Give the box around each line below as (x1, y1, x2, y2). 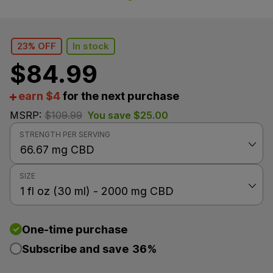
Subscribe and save (22, 243, 131, 255)
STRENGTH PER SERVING (19, 130, 110, 139)
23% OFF (16, 40, 56, 52)
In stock (73, 40, 110, 52)
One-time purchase (22, 223, 127, 236)
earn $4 (18, 90, 60, 102)
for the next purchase (60, 90, 179, 102)
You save (87, 109, 133, 121)
